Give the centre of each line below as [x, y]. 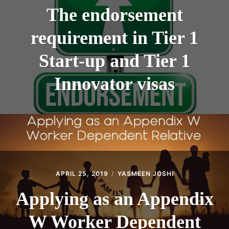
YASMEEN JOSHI [145, 173]
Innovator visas [114, 84]
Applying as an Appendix [114, 199]
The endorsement [114, 15]
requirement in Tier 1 [114, 38]
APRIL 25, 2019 [82, 173]
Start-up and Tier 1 [114, 61]
